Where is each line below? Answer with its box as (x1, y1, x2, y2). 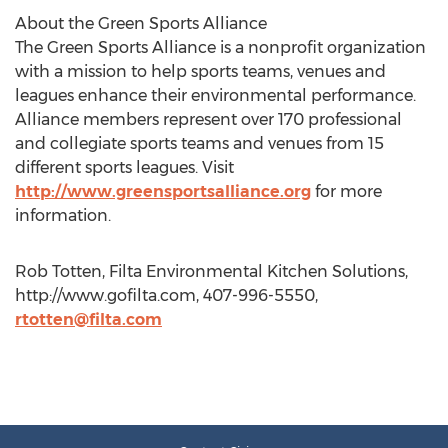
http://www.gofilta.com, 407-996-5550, (15, 286, 318, 305)
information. (15, 206, 111, 225)
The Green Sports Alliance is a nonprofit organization (15, 38, 426, 57)
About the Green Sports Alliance (15, 14, 267, 33)
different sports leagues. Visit (15, 158, 234, 177)
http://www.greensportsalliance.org (15, 182, 311, 201)
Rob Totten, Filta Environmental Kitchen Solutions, (15, 262, 408, 281)
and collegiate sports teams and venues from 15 (15, 134, 384, 153)
